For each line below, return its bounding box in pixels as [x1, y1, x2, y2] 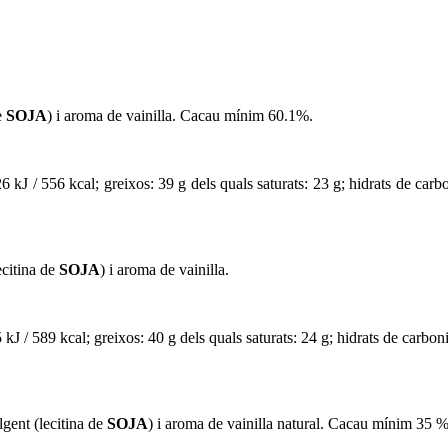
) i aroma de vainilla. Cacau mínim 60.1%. [47, 107, 314, 124]
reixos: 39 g [111, 175, 187, 192]
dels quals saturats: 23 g [190, 175, 342, 192]
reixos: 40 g [102, 329, 177, 346]
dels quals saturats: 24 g [180, 329, 330, 346]
